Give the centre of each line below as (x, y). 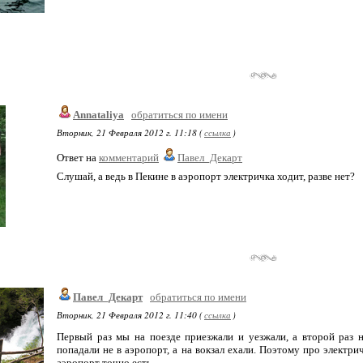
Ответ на (78, 158)
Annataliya (98, 115)
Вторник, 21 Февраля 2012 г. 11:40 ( (130, 315)
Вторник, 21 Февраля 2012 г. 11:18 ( (130, 132)
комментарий (129, 158)
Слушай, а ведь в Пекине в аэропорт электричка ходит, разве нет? (206, 176)
